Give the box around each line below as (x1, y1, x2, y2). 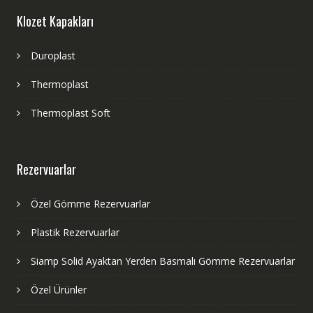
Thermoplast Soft (30, 105, 110, 119)
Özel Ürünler (30, 282, 87, 296)
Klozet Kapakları (16, 11, 94, 30)
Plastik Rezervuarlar (30, 225, 119, 239)
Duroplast (30, 48, 75, 62)
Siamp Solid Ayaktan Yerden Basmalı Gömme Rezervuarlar (30, 254, 295, 268)
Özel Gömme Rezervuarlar (30, 196, 150, 210)
